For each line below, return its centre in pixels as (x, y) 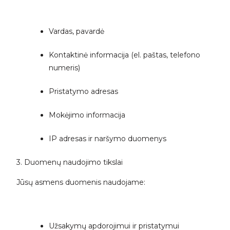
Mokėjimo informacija (87, 115)
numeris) (64, 68)
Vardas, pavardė (76, 31)
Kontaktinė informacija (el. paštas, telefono (124, 55)
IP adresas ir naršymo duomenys (107, 138)
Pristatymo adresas (83, 91)
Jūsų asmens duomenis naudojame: (81, 182)
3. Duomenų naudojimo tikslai (69, 162)
